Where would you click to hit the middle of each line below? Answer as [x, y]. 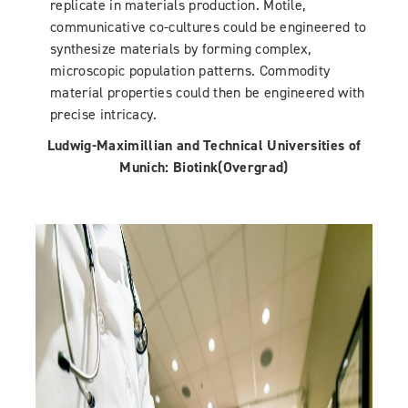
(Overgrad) [253, 167]
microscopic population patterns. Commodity [190, 71]
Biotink [196, 167]
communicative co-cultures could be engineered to [209, 27]
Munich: [147, 167]
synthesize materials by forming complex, [181, 49]
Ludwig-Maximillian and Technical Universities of [204, 145]
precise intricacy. [104, 114]
